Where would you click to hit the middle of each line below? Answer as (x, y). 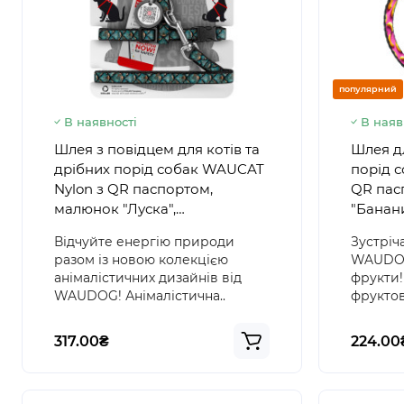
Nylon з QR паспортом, (133, 188)
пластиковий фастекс (129, 228)
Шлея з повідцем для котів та (157, 149)
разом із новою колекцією (141, 259)
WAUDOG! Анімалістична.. (140, 295)
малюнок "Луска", (115, 208)
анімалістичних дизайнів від (148, 277)
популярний (367, 88)
